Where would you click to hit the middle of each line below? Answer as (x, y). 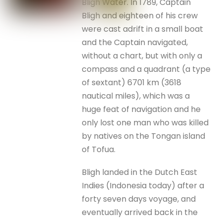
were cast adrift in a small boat (143, 29)
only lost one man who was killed (145, 122)
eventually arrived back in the (140, 212)
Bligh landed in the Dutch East (140, 172)
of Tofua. (99, 149)
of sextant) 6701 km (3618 (132, 82)
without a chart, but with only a (142, 55)
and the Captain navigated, (135, 42)
